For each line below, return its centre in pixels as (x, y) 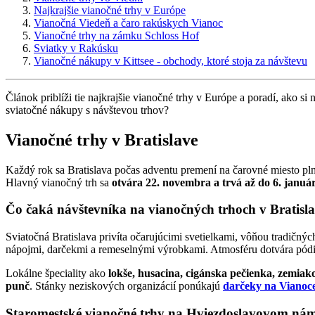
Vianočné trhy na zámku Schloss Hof (116, 35)
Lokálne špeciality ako (57, 274)
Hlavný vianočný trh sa (59, 182)
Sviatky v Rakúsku (76, 48)
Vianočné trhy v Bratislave (102, 140)
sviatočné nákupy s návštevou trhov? (87, 110)
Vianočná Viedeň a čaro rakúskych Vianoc (128, 22)
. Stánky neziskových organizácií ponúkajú (126, 286)
